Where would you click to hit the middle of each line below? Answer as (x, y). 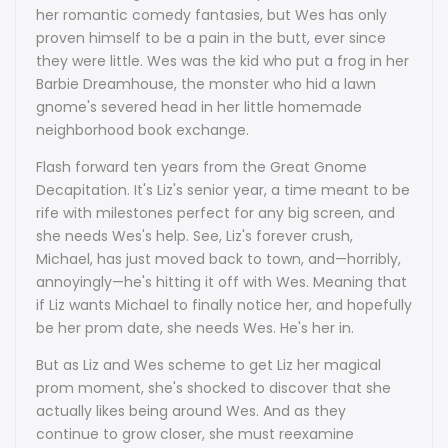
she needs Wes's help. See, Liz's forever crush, (194, 236)
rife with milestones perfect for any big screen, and (215, 213)
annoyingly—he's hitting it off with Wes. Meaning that (221, 282)
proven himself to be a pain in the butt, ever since (211, 38)
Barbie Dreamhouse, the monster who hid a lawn (206, 84)
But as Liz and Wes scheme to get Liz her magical (208, 365)
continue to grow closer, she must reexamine (195, 434)
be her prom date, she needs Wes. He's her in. (195, 328)
